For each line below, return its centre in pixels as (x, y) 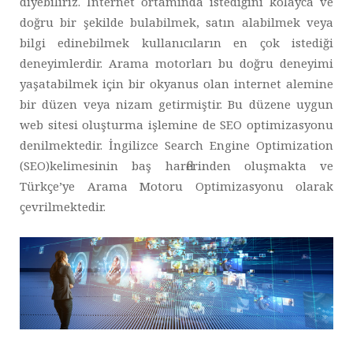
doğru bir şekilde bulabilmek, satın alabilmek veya (176, 22)
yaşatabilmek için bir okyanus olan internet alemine (176, 84)
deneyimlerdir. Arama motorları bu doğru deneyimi (176, 63)
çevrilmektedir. (63, 206)
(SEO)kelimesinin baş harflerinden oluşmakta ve (176, 165)
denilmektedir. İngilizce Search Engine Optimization (176, 145)
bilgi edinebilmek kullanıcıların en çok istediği (176, 43)
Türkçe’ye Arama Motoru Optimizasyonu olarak (176, 186)
